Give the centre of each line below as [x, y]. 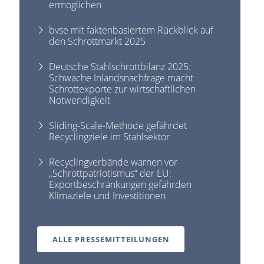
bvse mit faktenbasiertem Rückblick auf [131, 30]
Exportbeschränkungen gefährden [121, 184]
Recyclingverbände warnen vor [113, 162]
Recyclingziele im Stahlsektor [110, 136]
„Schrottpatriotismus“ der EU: [110, 173]
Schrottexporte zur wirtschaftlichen [123, 89]
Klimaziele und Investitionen [108, 195]
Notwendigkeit [80, 100]
